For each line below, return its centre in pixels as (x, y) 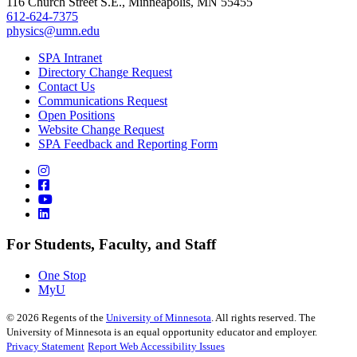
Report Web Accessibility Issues (156, 347)
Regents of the (73, 318)
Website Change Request (101, 129)
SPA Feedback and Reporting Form (128, 143)
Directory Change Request (105, 72)
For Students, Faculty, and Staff (111, 245)
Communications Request (103, 100)
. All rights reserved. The (263, 318)
